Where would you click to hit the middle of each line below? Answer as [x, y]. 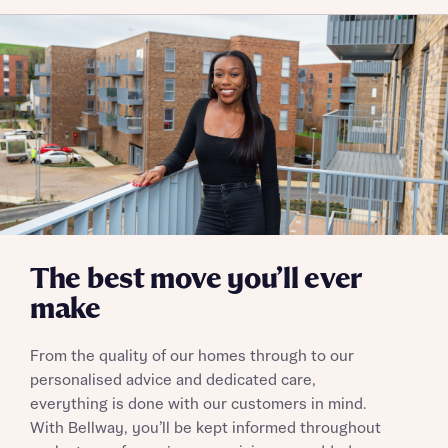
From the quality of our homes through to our [192, 356]
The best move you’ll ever [195, 280]
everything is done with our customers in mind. [198, 404]
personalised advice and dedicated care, [173, 380]
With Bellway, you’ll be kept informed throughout [205, 428]
